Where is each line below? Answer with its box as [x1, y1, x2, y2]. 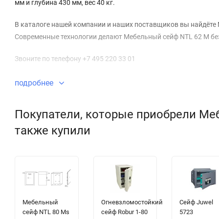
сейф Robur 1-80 [101, 208, 148, 216]
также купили [15, 124, 90, 138]
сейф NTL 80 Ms [22, 208, 69, 216]
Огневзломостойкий [101, 198, 163, 206]
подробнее [15, 78, 55, 88]
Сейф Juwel [179, 198, 214, 206]
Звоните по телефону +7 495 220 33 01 [15, 55, 135, 63]
